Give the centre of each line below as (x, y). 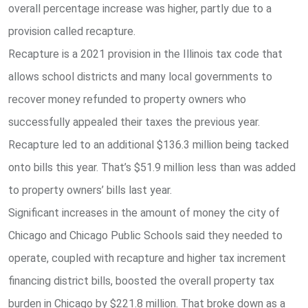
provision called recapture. (72, 32)
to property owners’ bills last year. (90, 190)
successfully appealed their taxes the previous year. (134, 122)
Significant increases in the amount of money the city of (144, 213)
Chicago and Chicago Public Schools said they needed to (145, 236)
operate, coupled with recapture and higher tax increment (147, 258)
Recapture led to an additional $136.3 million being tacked (148, 145)
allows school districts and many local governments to (140, 77)
